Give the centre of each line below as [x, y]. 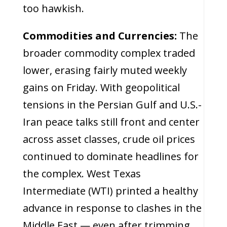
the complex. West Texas [82, 174]
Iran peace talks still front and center [111, 122]
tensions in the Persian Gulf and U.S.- [112, 105]
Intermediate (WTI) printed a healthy [110, 191]
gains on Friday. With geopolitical [101, 87]
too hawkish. [53, 8]
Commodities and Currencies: [101, 36]
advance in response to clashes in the [112, 208]
